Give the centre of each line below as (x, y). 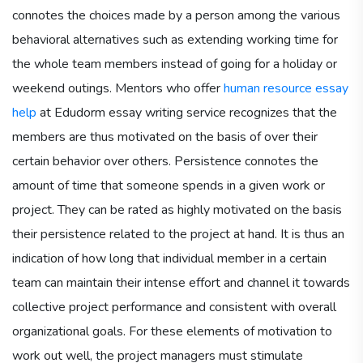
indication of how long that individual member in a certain (169, 258)
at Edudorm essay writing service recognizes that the (187, 112)
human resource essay (286, 88)
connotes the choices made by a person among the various (176, 15)
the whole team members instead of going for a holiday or (175, 64)
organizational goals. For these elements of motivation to (172, 331)
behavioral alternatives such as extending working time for (175, 39)
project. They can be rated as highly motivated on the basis (177, 209)
